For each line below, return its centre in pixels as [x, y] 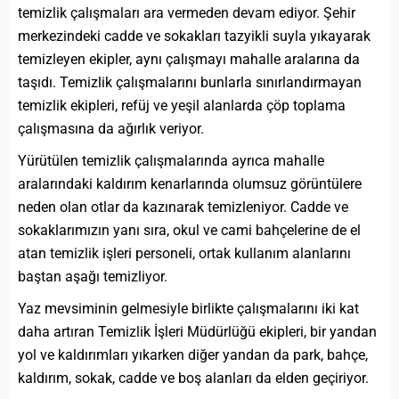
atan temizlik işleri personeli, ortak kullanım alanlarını [184, 254]
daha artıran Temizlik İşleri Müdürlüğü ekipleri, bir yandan [197, 332]
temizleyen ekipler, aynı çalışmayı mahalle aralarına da [189, 60]
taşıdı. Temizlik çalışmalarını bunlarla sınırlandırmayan [190, 83]
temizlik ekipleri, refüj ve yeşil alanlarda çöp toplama [182, 106]
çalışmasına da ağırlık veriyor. [111, 129]
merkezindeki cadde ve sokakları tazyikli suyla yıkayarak [194, 37]
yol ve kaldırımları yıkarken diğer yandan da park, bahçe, [193, 355]
